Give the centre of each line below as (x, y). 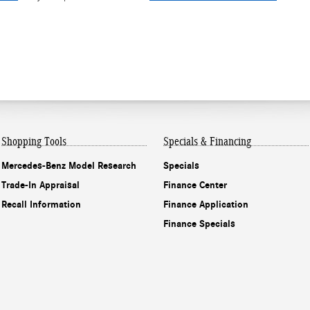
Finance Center (195, 185)
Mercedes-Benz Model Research (69, 165)
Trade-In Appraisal (40, 185)
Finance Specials (199, 224)
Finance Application (206, 204)
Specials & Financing (207, 141)
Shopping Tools (34, 141)
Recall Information (41, 204)
